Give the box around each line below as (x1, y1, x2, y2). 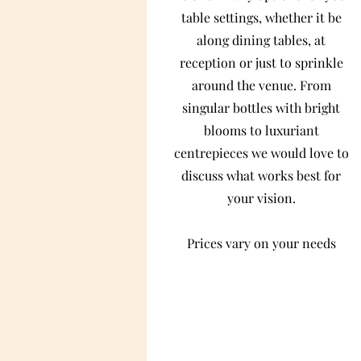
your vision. (226, 189, 296, 206)
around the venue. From (191, 77, 331, 93)
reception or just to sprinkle (179, 54, 343, 71)
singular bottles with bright (182, 99, 340, 116)
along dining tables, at (197, 31, 326, 48)
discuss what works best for (181, 167, 341, 184)
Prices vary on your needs (186, 234, 336, 251)
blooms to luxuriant (203, 122, 319, 139)
